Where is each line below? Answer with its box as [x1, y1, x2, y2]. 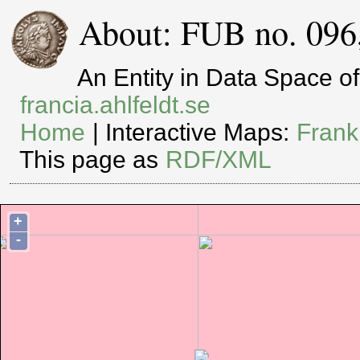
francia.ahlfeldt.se [20, 92, 211, 119]
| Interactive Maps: [86, 119, 297, 146]
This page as [19, 146, 166, 174]
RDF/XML [166, 146, 272, 174]
